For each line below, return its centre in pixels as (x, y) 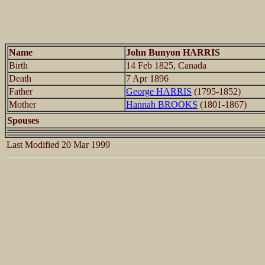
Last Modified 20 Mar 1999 (58, 144)
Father (21, 91)
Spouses (23, 120)
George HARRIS (159, 91)
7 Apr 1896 (147, 78)
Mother (22, 104)
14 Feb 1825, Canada (166, 65)
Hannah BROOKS (162, 104)
